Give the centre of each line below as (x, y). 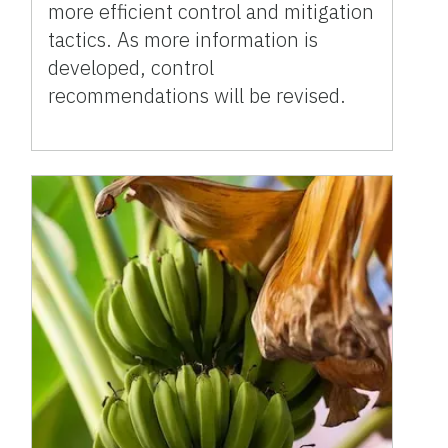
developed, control (131, 68)
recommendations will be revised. (197, 96)
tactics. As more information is (183, 40)
